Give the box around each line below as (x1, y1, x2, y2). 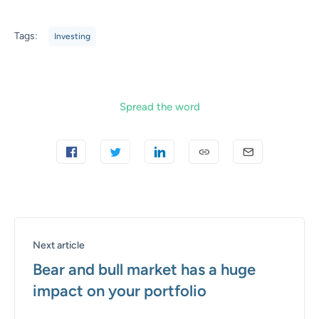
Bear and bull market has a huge (33, 260, 256, 280)
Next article (33, 239, 85, 252)
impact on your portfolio (33, 281, 206, 301)
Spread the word (119, 100, 200, 114)
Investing (54, 31, 90, 42)
